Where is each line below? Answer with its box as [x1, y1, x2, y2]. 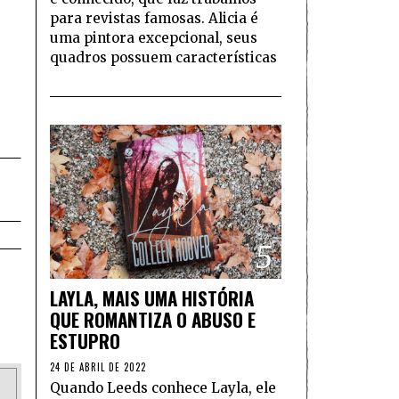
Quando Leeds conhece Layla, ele [50, 379, 276, 397]
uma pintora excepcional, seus [50, 28, 257, 46]
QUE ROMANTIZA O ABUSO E [50, 305, 256, 334]
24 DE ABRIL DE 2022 [50, 360, 146, 375]
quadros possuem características [50, 48, 277, 66]
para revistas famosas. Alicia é [50, 9, 258, 27]
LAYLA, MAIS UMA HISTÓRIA [50, 284, 254, 313]
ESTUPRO [50, 327, 120, 355]
